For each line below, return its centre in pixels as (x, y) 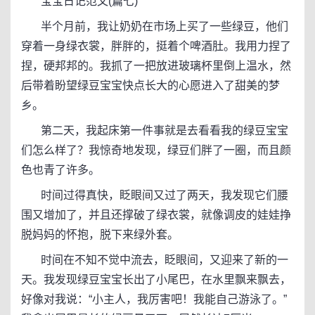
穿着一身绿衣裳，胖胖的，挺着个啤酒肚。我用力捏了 (156, 46)
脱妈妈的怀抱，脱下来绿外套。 (100, 234)
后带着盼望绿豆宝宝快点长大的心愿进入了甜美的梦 (150, 85)
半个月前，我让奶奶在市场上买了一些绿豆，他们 (155, 26)
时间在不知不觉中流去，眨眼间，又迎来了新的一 (155, 260)
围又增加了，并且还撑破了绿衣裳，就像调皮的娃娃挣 (156, 215)
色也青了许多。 (60, 170)
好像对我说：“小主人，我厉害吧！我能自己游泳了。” (154, 299)
